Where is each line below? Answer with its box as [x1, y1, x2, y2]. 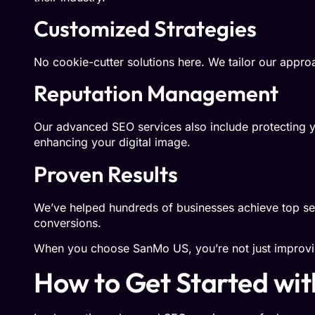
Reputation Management [34, 79, 278, 108]
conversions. [34, 215, 101, 230]
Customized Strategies [34, 15, 257, 43]
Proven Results [34, 160, 178, 188]
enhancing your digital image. [34, 135, 191, 150]
